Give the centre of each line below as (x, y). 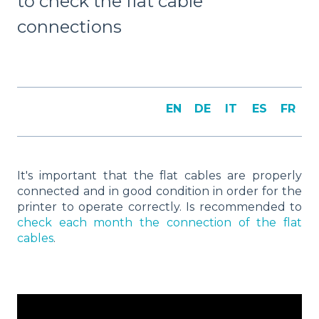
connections (69, 26)
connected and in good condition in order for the (159, 192)
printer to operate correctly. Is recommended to (159, 207)
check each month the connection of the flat (159, 223)
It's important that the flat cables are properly (159, 176)
